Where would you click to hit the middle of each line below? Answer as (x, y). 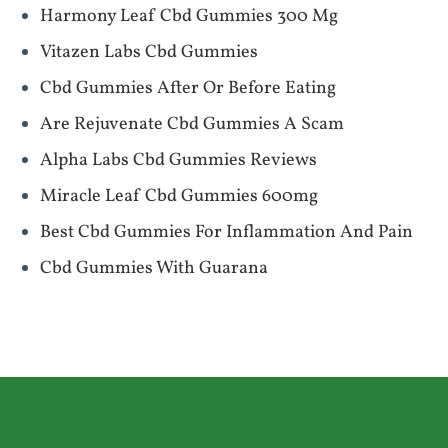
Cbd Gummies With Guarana (154, 268)
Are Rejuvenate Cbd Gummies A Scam (192, 124)
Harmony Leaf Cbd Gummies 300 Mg (189, 16)
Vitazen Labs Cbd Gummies (149, 52)
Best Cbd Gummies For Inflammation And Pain (226, 232)
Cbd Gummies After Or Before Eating (188, 88)
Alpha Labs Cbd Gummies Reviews (178, 160)
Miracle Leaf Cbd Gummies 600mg (179, 196)
